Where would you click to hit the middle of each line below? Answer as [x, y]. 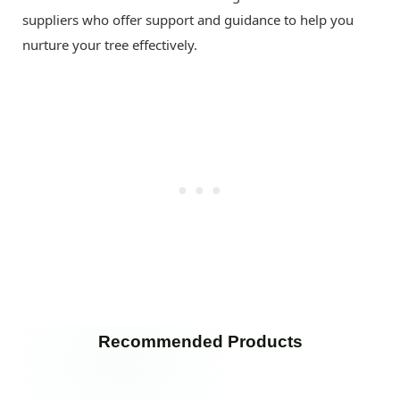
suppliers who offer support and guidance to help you [188, 19]
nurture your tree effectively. [110, 44]
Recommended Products [200, 341]
